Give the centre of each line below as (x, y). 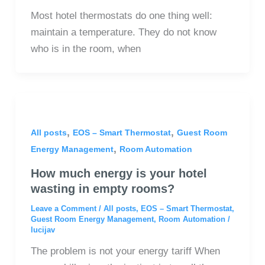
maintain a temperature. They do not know (123, 33)
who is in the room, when (85, 49)
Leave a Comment (63, 209)
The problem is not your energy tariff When (125, 251)
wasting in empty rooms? (102, 189)
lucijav (43, 230)
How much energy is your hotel (119, 174)
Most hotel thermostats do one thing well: (121, 16)
